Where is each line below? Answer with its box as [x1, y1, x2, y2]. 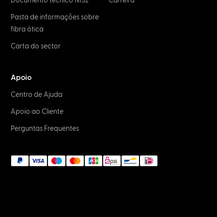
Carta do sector [11, 43, 61, 50]
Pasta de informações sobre [11, 14, 99, 21]
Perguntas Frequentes [11, 125, 79, 132]
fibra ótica [11, 26, 44, 33]
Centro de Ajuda [11, 91, 63, 98]
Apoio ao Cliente [11, 108, 64, 115]
